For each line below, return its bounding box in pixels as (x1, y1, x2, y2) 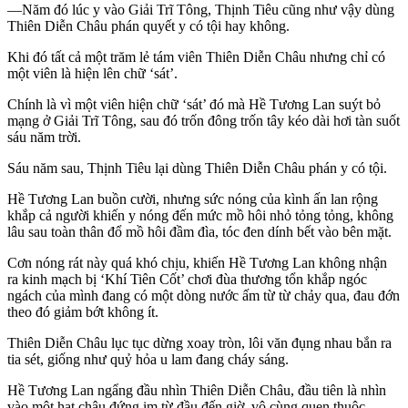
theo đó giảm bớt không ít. (7, 304, 158, 321)
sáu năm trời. (7, 129, 81, 146)
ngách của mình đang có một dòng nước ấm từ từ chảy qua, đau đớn (7, 288, 400, 304)
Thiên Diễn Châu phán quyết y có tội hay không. (7, 18, 290, 35)
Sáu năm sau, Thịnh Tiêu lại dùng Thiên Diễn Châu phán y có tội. (7, 160, 387, 177)
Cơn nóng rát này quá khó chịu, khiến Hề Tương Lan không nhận (7, 255, 387, 271)
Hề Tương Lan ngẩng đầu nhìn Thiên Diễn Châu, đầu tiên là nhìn (7, 382, 386, 399)
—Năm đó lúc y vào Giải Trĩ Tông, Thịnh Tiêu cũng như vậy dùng (7, 2, 394, 18)
